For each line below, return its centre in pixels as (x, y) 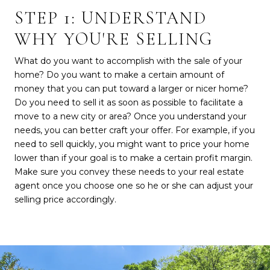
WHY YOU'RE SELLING (114, 39)
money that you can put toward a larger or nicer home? (131, 88)
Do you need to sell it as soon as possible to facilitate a (129, 102)
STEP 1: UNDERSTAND (111, 17)
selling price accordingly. (65, 199)
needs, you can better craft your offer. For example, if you (135, 130)
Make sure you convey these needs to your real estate (129, 171)
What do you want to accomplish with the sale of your (128, 61)
